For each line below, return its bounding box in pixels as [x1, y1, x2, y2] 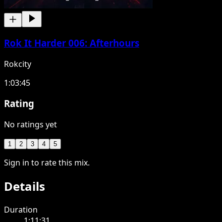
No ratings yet [4, 119, 57, 130]
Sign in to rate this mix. [4, 157, 90, 168]
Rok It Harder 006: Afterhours [4, 36, 139, 49]
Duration [4, 204, 38, 215]
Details [4, 178, 45, 195]
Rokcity [4, 58, 31, 69]
